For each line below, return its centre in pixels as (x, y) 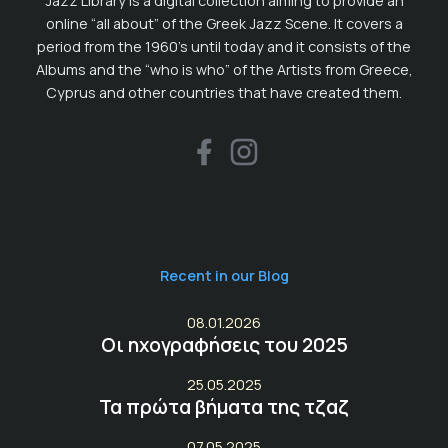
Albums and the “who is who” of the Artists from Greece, (224, 69)
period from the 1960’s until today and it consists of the (224, 46)
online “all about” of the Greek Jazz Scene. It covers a (224, 23)
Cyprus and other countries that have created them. (224, 92)
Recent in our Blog (224, 275)
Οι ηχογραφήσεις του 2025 (224, 344)
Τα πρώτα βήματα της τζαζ (224, 406)
